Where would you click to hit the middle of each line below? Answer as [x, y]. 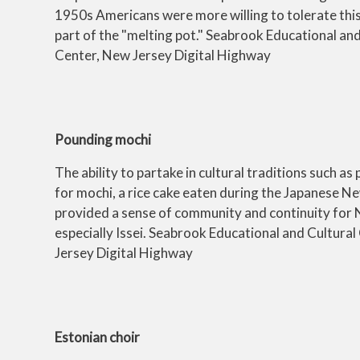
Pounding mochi [103, 139]
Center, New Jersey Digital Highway [163, 55]
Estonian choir [97, 337]
